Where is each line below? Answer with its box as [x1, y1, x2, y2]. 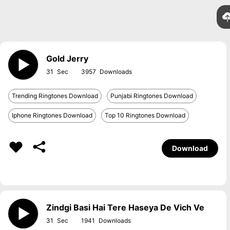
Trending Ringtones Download [12, 92, 98, 100]
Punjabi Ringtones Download [110, 92, 193, 100]
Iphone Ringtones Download [12, 111, 92, 119]
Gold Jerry [46, 53, 88, 64]
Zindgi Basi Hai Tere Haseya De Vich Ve [46, 202, 204, 213]
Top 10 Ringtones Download [105, 111, 185, 119]
